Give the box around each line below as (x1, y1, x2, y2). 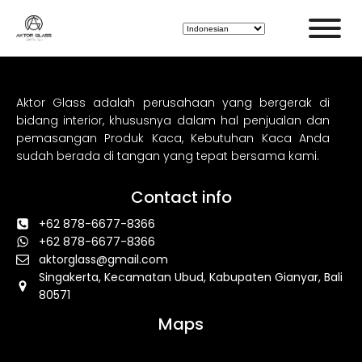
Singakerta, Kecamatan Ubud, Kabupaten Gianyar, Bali (39, 269, 343, 285)
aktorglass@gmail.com (39, 251, 168, 267)
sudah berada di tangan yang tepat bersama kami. (16, 148, 319, 164)
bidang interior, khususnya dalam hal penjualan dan (16, 112, 330, 128)
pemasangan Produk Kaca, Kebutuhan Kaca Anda (16, 130, 330, 146)
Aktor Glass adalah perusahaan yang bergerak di (16, 95, 330, 111)
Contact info (130, 186, 232, 208)
